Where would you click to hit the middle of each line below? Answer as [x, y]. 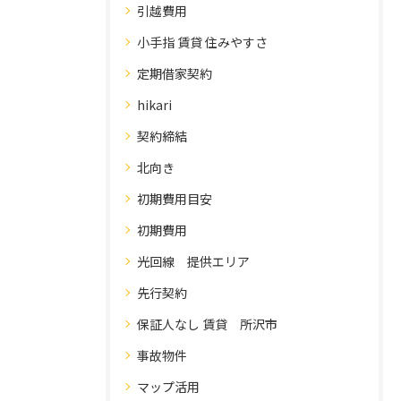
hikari [154, 105]
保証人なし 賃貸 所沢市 [207, 324]
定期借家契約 [175, 73]
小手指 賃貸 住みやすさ [202, 42]
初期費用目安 [175, 199]
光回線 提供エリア [193, 261]
